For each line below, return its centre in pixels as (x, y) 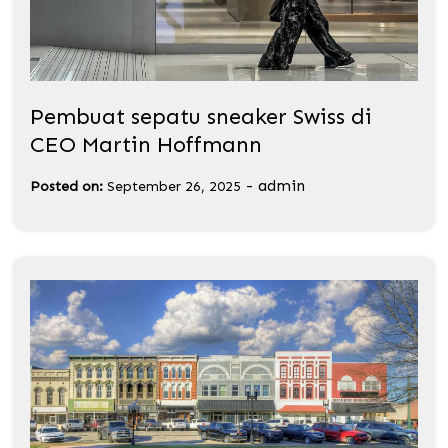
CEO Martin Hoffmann (146, 144)
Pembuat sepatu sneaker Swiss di (201, 116)
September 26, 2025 (174, 186)
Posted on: (66, 186)
